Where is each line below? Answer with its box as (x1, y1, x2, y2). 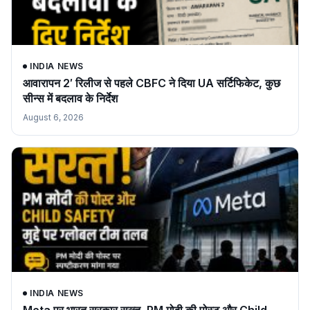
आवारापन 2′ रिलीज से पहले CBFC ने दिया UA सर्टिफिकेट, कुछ (23, 75, 280, 90)
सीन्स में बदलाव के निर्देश (23, 91, 118, 105)
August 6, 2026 (23, 111, 84, 122)
